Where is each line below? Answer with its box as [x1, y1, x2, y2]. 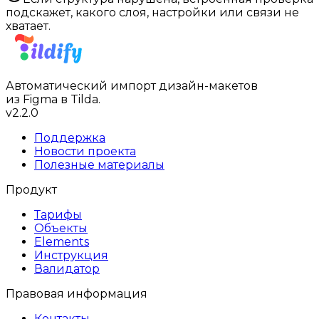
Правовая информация [6, 286, 147, 300]
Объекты [34, 221, 88, 235]
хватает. [6, 19, 51, 33]
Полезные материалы [34, 157, 164, 172]
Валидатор [34, 261, 100, 276]
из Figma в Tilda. [6, 92, 100, 106]
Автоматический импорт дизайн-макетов [6, 78, 258, 93]
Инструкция [34, 248, 108, 262]
